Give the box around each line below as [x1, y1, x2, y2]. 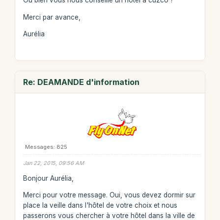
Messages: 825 [25, 143, 67, 150]
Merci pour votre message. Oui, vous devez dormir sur [23, 191, 195, 199]
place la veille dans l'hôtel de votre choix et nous [23, 201, 177, 209]
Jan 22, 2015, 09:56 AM [23, 160, 84, 166]
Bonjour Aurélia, [23, 174, 74, 182]
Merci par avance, [23, 13, 81, 21]
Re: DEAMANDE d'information [23, 77, 139, 87]
